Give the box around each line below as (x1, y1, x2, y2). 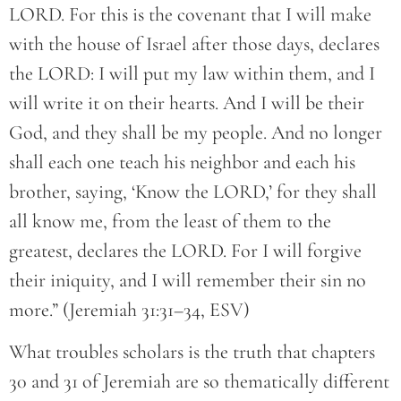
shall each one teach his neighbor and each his (9, 150, 355, 175)
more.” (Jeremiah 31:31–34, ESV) (9, 298, 250, 322)
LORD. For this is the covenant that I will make (9, 3, 371, 27)
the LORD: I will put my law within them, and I (9, 62, 375, 86)
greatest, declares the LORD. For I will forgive (9, 239, 362, 263)
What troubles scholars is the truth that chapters (9, 340, 375, 364)
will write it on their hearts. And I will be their (9, 91, 364, 115)
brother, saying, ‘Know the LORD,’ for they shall (9, 180, 377, 204)
